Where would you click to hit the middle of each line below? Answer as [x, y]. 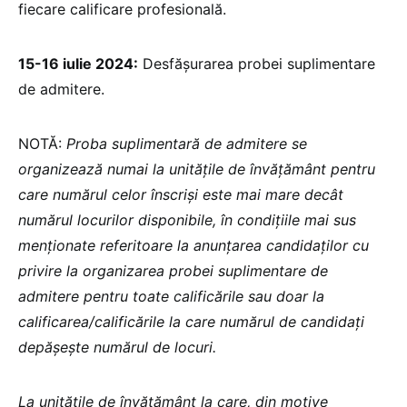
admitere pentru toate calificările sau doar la [171, 297]
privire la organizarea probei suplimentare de [173, 271]
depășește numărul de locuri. [117, 347]
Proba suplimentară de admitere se [187, 144]
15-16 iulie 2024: [78, 64]
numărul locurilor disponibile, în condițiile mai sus [187, 220]
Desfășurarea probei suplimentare [257, 64]
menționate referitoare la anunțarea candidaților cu [194, 246]
